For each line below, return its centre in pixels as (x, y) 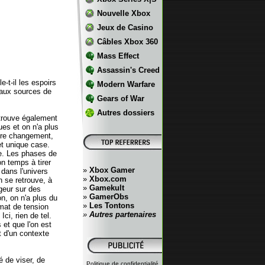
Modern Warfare (126, 84)
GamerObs (109, 197)
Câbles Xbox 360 (127, 42)
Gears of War (120, 98)
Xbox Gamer (112, 170)
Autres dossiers (125, 113)
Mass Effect (118, 56)
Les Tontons (112, 206)
